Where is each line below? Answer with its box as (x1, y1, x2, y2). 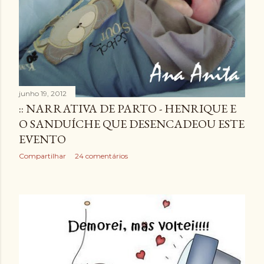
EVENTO (19, 131, 66, 147)
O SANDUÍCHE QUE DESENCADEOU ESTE (19, 116, 245, 132)
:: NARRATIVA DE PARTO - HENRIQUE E (19, 101, 236, 117)
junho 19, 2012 (19, 89, 67, 98)
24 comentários (75, 151, 128, 161)
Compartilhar (19, 151, 66, 161)
